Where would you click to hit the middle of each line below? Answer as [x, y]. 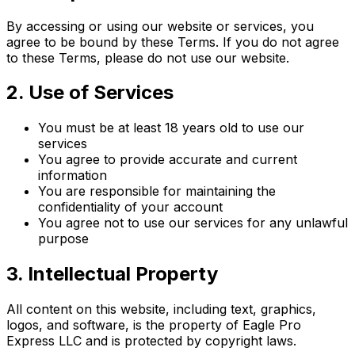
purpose [63, 239]
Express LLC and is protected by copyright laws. [151, 341]
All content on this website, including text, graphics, [161, 309]
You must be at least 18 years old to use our [171, 128]
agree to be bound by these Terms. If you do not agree [173, 42]
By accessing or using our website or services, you [160, 26]
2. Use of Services [90, 93]
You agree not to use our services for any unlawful [193, 223]
